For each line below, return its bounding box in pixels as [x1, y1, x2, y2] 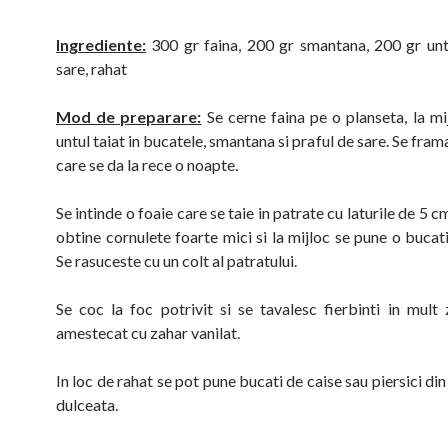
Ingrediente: [56, 35, 146, 54]
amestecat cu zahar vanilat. [56, 323, 240, 342]
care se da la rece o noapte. [56, 155, 238, 174]
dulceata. [56, 395, 118, 414]
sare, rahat [56, 59, 127, 78]
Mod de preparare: [56, 107, 202, 126]
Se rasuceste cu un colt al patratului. [56, 251, 297, 270]
